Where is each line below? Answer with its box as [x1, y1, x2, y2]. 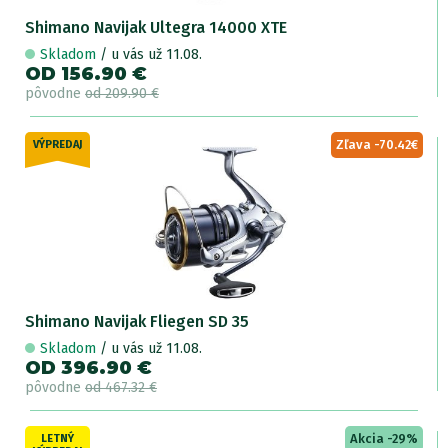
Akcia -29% [350, 431, 418, 446]
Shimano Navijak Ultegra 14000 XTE [25, 18, 287, 37]
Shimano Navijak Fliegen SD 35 [25, 312, 249, 331]
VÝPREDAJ [33, 138, 82, 151]
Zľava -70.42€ [336, 137, 418, 152]
